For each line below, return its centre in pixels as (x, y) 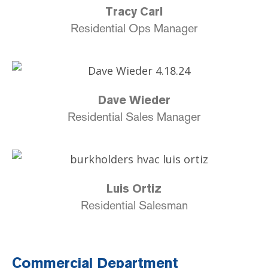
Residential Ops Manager (134, 28)
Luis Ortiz (134, 189)
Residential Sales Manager (134, 116)
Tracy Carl (134, 12)
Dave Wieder (134, 101)
